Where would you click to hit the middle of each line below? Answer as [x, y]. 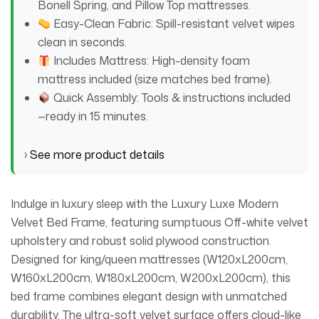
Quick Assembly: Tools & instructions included [171, 98]
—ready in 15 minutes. [93, 116]
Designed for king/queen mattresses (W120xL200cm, [149, 259]
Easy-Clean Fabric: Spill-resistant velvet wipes [173, 23]
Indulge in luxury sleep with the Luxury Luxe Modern [145, 204]
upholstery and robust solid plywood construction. [141, 241]
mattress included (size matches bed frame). [155, 79]
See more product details [97, 155]
